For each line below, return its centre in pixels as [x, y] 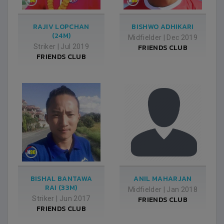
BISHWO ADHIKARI [163, 27]
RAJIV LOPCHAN [61, 27]
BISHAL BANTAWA [61, 179]
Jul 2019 [75, 46]
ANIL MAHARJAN [163, 179]
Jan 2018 [182, 189]
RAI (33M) [61, 188]
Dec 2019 [182, 37]
